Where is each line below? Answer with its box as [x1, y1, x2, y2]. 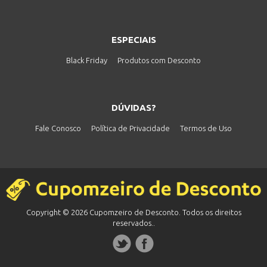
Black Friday [66, 56, 107, 65]
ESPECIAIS [111, 35, 156, 45]
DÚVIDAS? [111, 103, 156, 113]
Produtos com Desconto [117, 56, 201, 65]
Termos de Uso [180, 124, 232, 133]
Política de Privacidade [91, 124, 170, 133]
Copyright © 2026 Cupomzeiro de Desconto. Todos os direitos [26, 208, 241, 217]
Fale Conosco [35, 124, 81, 133]
